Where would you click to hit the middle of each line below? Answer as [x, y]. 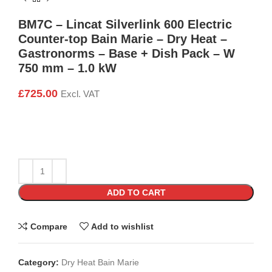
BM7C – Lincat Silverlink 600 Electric [125, 25]
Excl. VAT [80, 94]
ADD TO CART [136, 193]
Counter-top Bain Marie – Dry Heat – [123, 39]
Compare [49, 226]
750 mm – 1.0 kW [67, 68]
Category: [39, 263]
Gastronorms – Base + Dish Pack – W [127, 54]
